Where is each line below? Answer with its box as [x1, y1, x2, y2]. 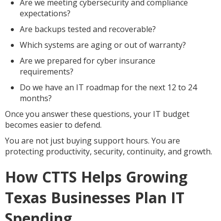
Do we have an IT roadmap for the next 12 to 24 [20, 82, 197, 93]
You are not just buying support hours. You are [5, 135, 180, 146]
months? [20, 93, 52, 104]
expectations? [20, 8, 71, 19]
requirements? [20, 66, 74, 77]
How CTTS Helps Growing [5, 167, 187, 187]
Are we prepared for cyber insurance [20, 55, 155, 66]
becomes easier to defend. [5, 119, 102, 130]
